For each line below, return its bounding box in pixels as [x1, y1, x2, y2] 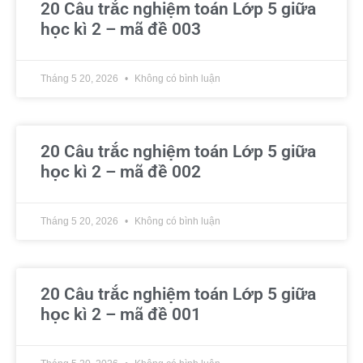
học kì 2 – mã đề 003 [41, 19, 201, 39]
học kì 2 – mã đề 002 [41, 162, 201, 181]
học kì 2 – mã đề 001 [41, 305, 201, 324]
